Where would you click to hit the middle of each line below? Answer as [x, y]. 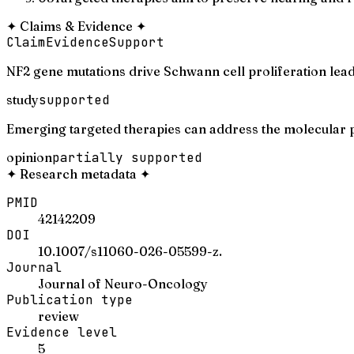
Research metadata [78, 173]
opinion [29, 157]
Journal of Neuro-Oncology [123, 283]
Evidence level [62, 332]
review [58, 316]
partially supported [127, 157]
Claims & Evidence [76, 26]
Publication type [70, 299]
